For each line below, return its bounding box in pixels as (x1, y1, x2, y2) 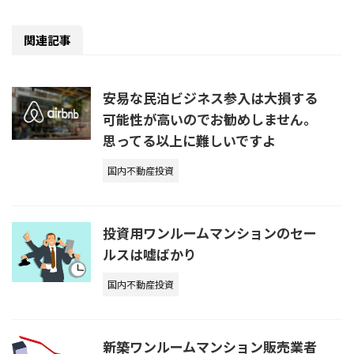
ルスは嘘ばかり (103, 244, 197, 265)
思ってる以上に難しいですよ (103, 130, 276, 151)
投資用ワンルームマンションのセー (103, 223, 317, 243)
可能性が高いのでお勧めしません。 (103, 109, 317, 130)
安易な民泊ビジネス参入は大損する (103, 88, 318, 108)
